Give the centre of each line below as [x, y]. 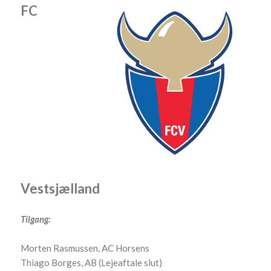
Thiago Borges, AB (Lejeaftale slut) [92, 262]
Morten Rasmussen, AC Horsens [85, 248]
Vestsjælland [60, 188]
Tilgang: [36, 219]
